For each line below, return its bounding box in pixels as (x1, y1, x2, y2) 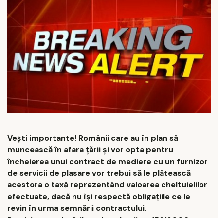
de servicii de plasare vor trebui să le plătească (7, 167, 191, 178)
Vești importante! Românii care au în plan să (7, 132, 178, 143)
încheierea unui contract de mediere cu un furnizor (7, 156, 208, 166)
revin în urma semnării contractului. (7, 202, 146, 213)
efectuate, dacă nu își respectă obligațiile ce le (7, 191, 190, 201)
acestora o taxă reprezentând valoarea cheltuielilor (7, 179, 207, 190)
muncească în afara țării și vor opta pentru (7, 144, 173, 155)
